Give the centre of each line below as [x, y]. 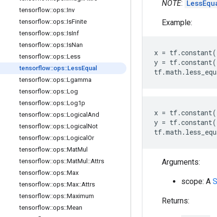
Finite [79, 22]
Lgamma [79, 80]
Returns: [176, 201]
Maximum [80, 196]
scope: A [197, 181]
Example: [177, 22]
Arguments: [181, 162]
